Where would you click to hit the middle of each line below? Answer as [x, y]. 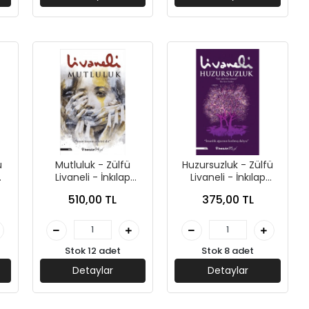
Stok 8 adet [228, 250]
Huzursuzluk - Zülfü [228, 165]
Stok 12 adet [92, 250]
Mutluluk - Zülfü [92, 165]
